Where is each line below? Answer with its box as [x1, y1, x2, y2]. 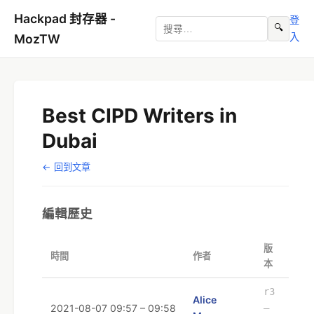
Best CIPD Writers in [42, 104, 237, 128]
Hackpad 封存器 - [14, 11, 116, 26]
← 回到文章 [42, 161, 90, 172]
